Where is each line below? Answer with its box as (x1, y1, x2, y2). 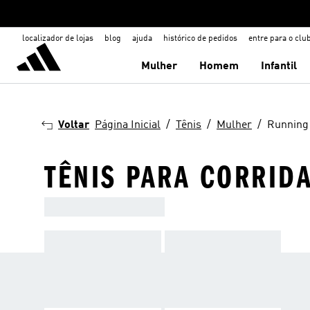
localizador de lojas (22, 35, 93, 43)
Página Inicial (95, 120, 161, 131)
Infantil (261, 61, 298, 72)
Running (267, 120, 309, 131)
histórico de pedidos (163, 35, 237, 43)
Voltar (58, 120, 89, 131)
